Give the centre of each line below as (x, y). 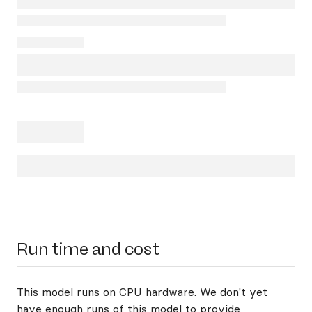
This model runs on (68, 292)
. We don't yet (231, 292)
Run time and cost (88, 249)
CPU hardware (157, 292)
